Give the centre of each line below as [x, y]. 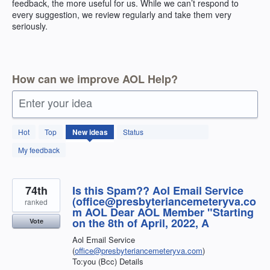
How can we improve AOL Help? [95, 79]
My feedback [39, 149]
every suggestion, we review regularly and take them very [122, 15]
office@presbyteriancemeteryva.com [139, 250]
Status [133, 131]
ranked [36, 201]
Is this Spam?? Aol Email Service [158, 190]
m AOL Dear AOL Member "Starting [163, 212]
